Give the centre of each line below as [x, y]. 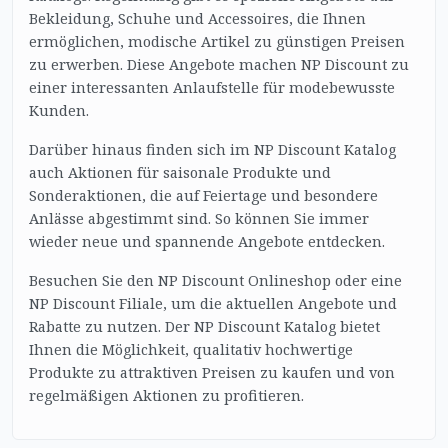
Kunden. [59, 110]
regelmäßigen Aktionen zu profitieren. [166, 395]
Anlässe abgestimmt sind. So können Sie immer [199, 218]
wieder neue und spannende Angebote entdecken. [207, 241]
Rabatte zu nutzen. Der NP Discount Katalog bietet [204, 326]
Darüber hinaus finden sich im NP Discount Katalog [212, 149]
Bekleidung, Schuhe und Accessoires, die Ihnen [197, 18]
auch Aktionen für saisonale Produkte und [180, 172]
